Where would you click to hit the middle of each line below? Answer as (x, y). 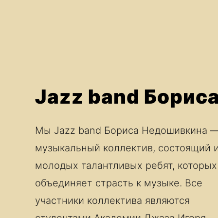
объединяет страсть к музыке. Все (119, 183)
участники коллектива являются (112, 200)
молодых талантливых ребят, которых (126, 165)
